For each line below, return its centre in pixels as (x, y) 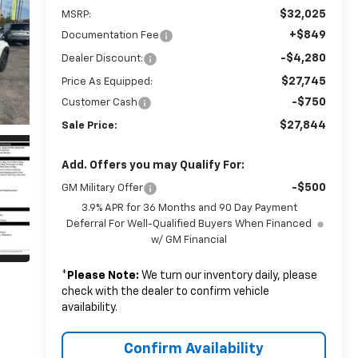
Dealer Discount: (102, 58)
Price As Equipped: (107, 82)
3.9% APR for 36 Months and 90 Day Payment (189, 208)
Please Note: (103, 275)
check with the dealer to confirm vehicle (165, 291)
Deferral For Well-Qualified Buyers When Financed (189, 224)
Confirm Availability (193, 349)
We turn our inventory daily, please (228, 275)
